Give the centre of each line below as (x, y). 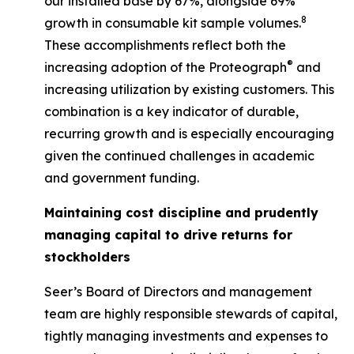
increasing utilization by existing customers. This (189, 89)
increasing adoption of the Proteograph (166, 67)
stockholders (87, 257)
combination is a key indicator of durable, (171, 111)
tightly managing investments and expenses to (186, 336)
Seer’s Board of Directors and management (178, 292)
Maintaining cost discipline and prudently (181, 213)
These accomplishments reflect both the (165, 45)
